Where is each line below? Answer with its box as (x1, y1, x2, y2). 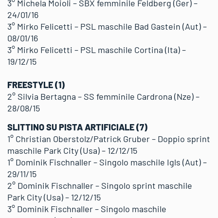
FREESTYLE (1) (7, 79, 65, 90)
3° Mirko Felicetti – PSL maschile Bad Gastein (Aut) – (7, 21, 207, 32)
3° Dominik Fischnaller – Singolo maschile (7, 203, 166, 214)
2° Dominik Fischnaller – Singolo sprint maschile (7, 180, 192, 191)
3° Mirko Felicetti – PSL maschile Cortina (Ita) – (7, 44, 186, 55)
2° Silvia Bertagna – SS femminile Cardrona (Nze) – (7, 91, 200, 102)
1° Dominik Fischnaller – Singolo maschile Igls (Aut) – (7, 157, 207, 167)
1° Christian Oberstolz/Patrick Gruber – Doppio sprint (7, 133, 210, 144)
